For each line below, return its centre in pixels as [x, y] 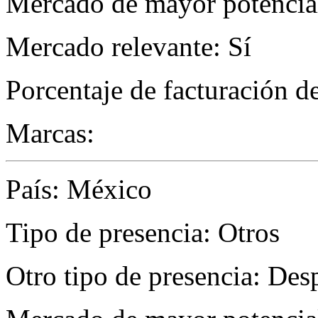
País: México [79, 190]
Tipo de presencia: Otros [143, 233]
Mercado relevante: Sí [128, 47]
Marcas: [50, 133]
